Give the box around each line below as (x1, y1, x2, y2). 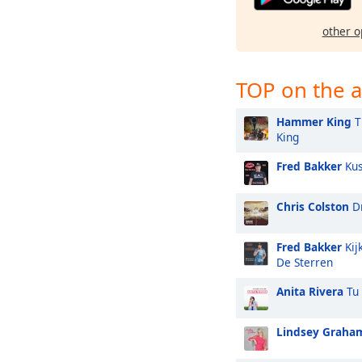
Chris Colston (276, 199, 349, 214)
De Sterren (276, 255, 333, 270)
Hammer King (276, 114, 351, 129)
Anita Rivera (276, 284, 343, 299)
